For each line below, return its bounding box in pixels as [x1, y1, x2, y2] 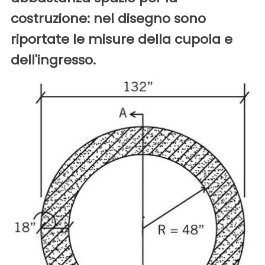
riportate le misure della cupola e [11, 30, 232, 49]
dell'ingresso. [11, 50, 96, 69]
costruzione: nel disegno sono [11, 9, 206, 28]
